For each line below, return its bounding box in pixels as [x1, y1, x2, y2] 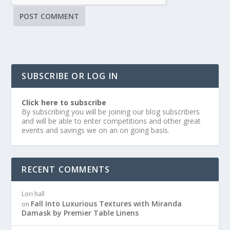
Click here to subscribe [22, 97, 107, 107]
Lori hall [22, 189, 45, 198]
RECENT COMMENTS [22, 163, 110, 175]
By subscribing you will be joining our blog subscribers [22, 106, 200, 117]
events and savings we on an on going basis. [22, 125, 170, 135]
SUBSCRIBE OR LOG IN [22, 70, 119, 82]
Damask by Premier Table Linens [22, 207, 139, 218]
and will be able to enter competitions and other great [22, 116, 201, 126]
